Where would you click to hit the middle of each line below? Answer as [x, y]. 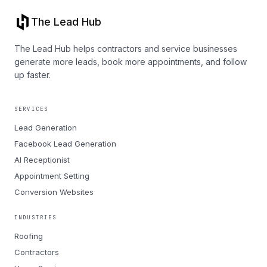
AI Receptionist [42, 160]
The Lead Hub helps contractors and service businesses [126, 49]
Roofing [29, 236]
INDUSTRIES [36, 218]
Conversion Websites [54, 192]
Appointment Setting [52, 176]
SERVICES [32, 109]
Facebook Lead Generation [65, 144]
